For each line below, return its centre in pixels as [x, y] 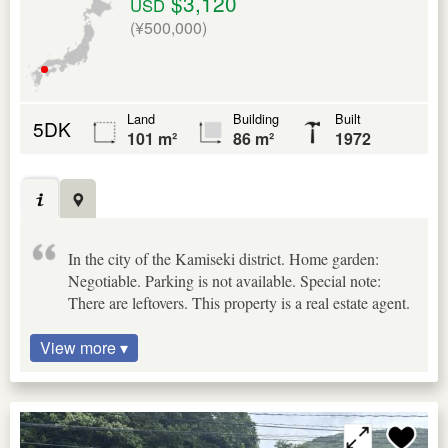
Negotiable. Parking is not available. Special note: [224, 281]
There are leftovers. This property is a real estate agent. [239, 303]
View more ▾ [84, 348]
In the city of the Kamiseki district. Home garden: [223, 259]
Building [256, 119]
